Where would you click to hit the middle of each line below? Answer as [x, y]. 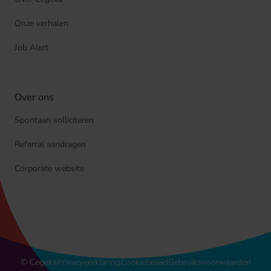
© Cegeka [38, 262]
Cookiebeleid [144, 262]
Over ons [34, 97]
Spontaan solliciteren [54, 120]
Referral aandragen [50, 144]
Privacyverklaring [88, 262]
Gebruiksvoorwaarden [209, 262]
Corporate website [49, 168]
